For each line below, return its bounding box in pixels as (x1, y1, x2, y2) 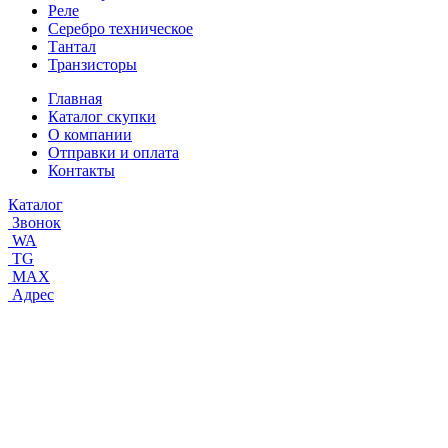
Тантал (48, 37, 96, 55)
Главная (48, 89, 102, 107)
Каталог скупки (48, 107, 156, 125)
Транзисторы (48, 55, 137, 73)
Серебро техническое (48, 19, 193, 37)
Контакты (48, 161, 115, 179)
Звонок (12, 213, 61, 231)
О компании (48, 125, 132, 143)
